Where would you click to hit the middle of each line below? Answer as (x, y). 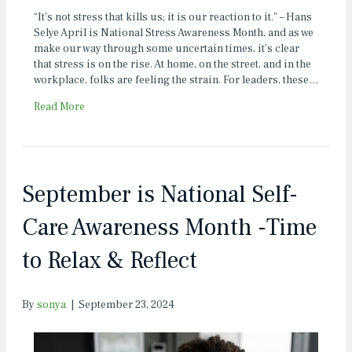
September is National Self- (160, 195)
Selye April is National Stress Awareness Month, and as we (174, 33)
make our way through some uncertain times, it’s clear (167, 49)
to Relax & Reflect (110, 261)
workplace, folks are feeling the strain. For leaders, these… (176, 81)
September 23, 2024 (126, 305)
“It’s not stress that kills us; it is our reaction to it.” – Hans (173, 18)
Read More (59, 107)
